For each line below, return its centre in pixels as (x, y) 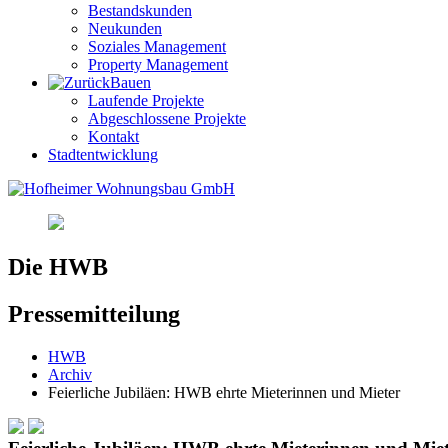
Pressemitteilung (94, 314)
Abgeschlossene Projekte (167, 119)
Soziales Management (157, 47)
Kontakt (113, 137)
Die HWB (58, 267)
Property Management (158, 65)
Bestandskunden (140, 11)
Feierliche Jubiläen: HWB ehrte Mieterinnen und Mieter (224, 393)
